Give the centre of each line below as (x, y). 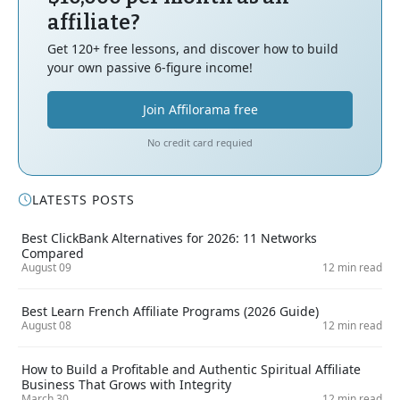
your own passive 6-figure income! (150, 67)
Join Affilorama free (200, 109)
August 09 (46, 267)
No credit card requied (200, 142)
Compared (53, 253)
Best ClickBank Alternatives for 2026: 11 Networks (169, 237)
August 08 (46, 325)
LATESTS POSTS (83, 199)
